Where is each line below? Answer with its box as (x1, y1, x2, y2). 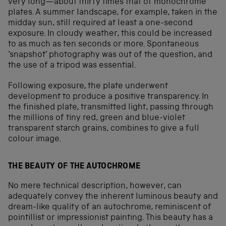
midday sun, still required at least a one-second (8, 19, 193, 28)
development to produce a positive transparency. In (8, 93, 209, 102)
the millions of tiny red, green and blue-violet (8, 114, 185, 123)
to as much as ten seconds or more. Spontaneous (8, 40, 199, 49)
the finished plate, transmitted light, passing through (8, 103, 213, 112)
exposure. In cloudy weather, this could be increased (8, 30, 212, 39)
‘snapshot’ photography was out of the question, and (8, 51, 212, 60)
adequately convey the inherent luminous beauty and (8, 192, 218, 201)
